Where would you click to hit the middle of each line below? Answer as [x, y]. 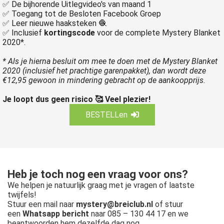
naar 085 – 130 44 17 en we [139, 214]
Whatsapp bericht [56, 214]
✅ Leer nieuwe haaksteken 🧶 [54, 23]
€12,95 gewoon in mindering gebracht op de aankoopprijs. [104, 80]
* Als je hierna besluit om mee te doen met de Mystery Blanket [110, 61]
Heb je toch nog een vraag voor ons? [98, 174]
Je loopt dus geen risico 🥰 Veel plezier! [76, 99]
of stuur [168, 204]
